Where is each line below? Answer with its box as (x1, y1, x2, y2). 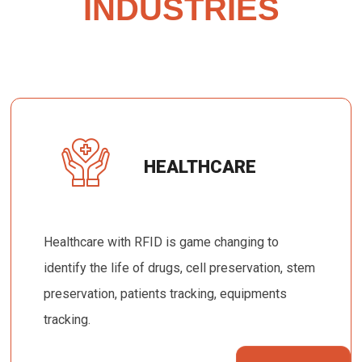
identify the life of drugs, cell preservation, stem (44, 259, 316, 276)
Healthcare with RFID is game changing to (44, 234, 280, 250)
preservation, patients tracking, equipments (44, 285, 288, 301)
